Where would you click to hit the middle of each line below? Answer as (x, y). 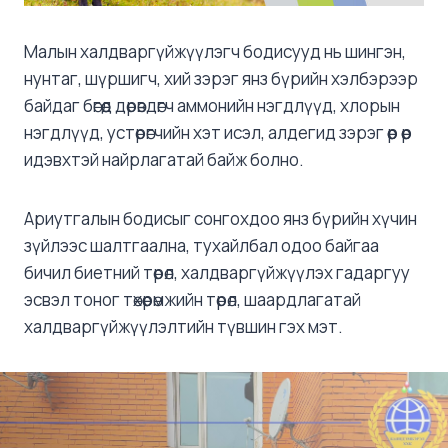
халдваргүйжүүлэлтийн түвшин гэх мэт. (183, 326)
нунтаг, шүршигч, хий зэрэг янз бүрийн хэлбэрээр (221, 78)
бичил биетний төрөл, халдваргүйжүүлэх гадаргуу (217, 272)
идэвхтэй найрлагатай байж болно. (164, 159)
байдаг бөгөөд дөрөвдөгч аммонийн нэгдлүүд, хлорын (212, 105)
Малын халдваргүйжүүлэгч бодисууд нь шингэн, (215, 51)
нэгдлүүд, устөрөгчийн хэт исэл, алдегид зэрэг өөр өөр (218, 132)
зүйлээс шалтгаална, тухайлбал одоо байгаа (201, 245)
